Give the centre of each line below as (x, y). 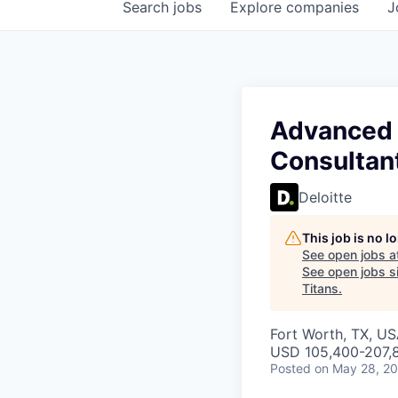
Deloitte (325, 198)
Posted (291, 369)
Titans (320, 289)
